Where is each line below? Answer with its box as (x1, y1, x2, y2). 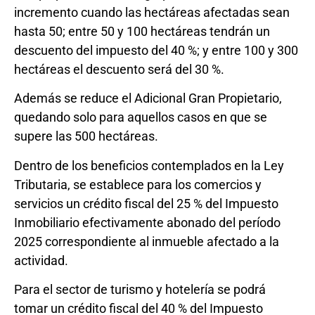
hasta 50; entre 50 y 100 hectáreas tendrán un (14, 23, 270, 39)
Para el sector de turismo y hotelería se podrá (14, 282, 266, 297)
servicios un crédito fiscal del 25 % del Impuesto (14, 195, 278, 211)
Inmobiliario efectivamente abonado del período (14, 214, 281, 230)
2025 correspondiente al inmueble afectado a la (14, 233, 279, 249)
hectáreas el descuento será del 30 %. (14, 61, 224, 77)
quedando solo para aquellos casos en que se (14, 110, 267, 125)
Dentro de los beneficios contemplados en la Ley (14, 157, 284, 173)
